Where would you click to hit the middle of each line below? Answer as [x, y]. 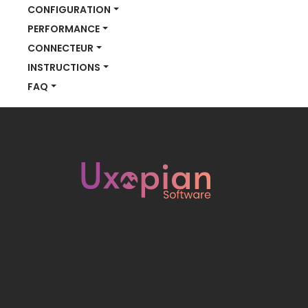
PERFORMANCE [64, 29]
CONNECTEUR [60, 48]
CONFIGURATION [69, 10]
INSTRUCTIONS [64, 67]
